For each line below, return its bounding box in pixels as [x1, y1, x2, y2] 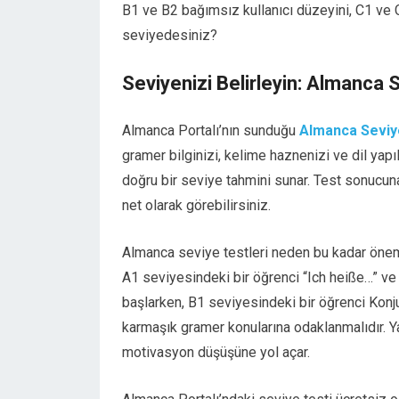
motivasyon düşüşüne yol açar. [122, 344, 310, 361]
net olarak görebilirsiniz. [122, 197, 271, 214]
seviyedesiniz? [122, 27, 217, 44]
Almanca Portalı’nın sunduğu [122, 122, 299, 139]
